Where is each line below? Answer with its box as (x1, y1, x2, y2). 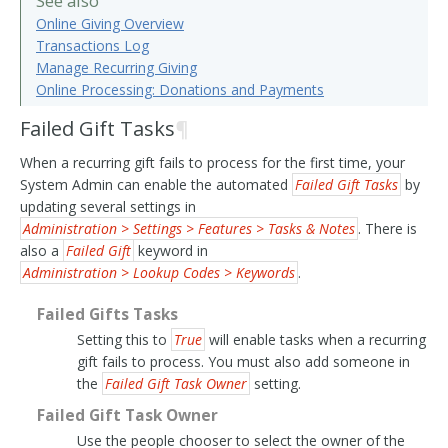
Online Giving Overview (36, 14, 184, 33)
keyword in (134, 241, 208, 260)
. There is (358, 219, 417, 238)
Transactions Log (36, 36, 149, 55)
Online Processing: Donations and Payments (36, 80, 324, 99)
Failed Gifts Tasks (36, 304, 178, 325)
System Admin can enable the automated (20, 175, 292, 194)
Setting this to (76, 330, 171, 349)
